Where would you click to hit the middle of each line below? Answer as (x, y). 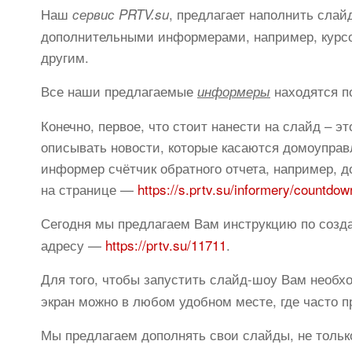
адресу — (73, 245)
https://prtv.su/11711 (166, 245)
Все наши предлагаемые (119, 91)
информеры (234, 91)
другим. (65, 57)
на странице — (89, 189)
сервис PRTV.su (121, 14)
